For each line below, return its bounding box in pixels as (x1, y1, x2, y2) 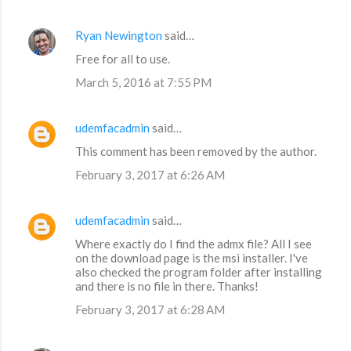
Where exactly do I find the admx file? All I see (75, 237, 312, 251)
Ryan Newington (75, 28, 162, 43)
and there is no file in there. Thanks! (75, 279, 259, 294)
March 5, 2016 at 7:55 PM (75, 75, 212, 90)
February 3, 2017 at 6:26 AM (75, 168, 225, 183)
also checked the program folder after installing (75, 265, 322, 280)
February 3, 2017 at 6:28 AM (75, 302, 225, 317)
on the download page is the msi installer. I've (75, 251, 308, 266)
